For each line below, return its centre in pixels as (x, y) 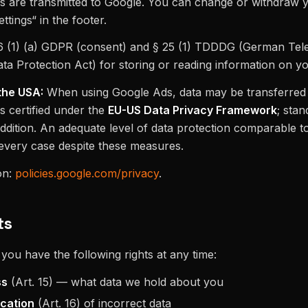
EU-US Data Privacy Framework (192, 110)
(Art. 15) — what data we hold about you (115, 282)
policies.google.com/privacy (87, 173)
